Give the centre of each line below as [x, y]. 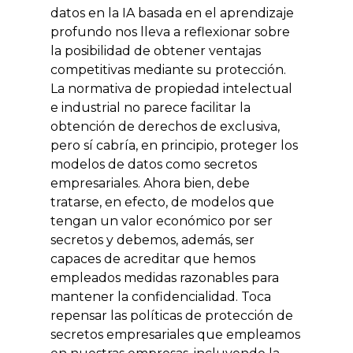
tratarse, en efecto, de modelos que [162, 203]
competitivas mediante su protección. [168, 70]
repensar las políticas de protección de [172, 316]
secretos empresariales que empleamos [175, 335]
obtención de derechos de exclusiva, [165, 127]
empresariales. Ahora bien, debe [150, 184]
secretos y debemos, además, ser [152, 240]
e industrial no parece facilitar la [150, 108]
